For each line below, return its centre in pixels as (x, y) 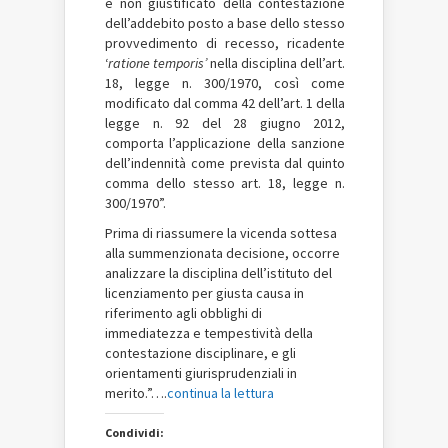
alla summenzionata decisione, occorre (222, 253)
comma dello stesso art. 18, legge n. (225, 183)
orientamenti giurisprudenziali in (201, 373)
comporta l (139, 143)
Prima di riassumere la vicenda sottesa (221, 233)
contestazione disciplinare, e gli (200, 353)
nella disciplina (255, 63)
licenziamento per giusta (180, 293)
